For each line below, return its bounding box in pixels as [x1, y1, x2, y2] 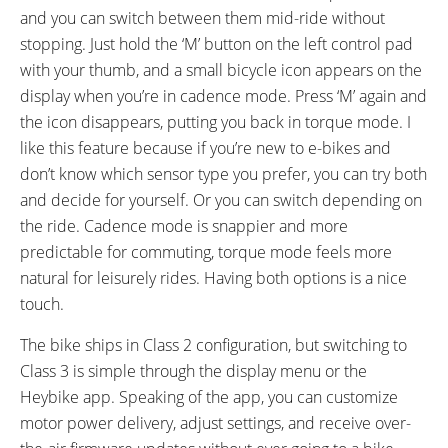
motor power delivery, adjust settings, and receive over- [20, 411, 411, 434]
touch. [20, 292, 64, 315]
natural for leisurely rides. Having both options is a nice [20, 266, 407, 289]
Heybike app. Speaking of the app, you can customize [20, 385, 398, 408]
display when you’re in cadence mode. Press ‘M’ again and [20, 84, 427, 107]
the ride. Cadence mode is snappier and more [20, 214, 348, 237]
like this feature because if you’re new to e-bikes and [20, 136, 391, 159]
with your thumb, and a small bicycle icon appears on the [20, 58, 422, 81]
